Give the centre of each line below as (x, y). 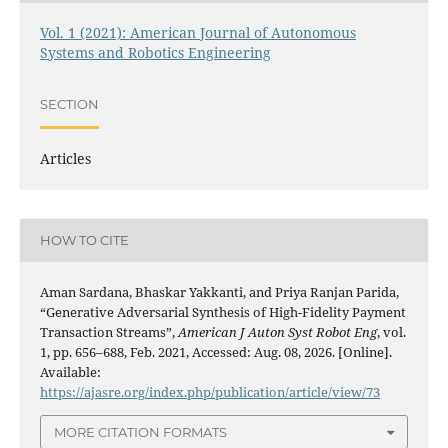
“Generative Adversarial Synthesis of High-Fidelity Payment (222, 311)
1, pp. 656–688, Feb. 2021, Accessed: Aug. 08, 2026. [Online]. (215, 351)
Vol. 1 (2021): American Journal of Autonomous (197, 32)
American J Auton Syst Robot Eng (277, 331)
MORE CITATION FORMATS (140, 432)
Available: (70, 371)
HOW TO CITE (84, 240)
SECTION (69, 104)
